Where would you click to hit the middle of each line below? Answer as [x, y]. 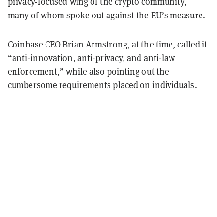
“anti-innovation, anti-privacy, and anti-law [92, 58]
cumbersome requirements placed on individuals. [102, 85]
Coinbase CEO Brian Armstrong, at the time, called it [108, 44]
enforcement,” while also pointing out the [89, 71]
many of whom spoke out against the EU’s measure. [107, 15]
